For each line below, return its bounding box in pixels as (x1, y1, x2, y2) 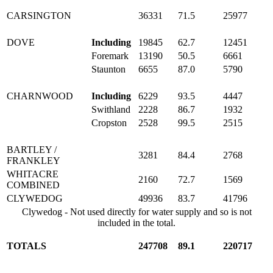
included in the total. (97, 217, 175, 228)
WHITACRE (7, 168, 58, 179)
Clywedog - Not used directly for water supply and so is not (21, 206, 252, 217)
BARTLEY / (7, 144, 57, 155)
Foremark (91, 50, 129, 61)
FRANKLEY (7, 155, 60, 166)
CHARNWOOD (7, 90, 73, 101)
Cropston (91, 117, 127, 128)
